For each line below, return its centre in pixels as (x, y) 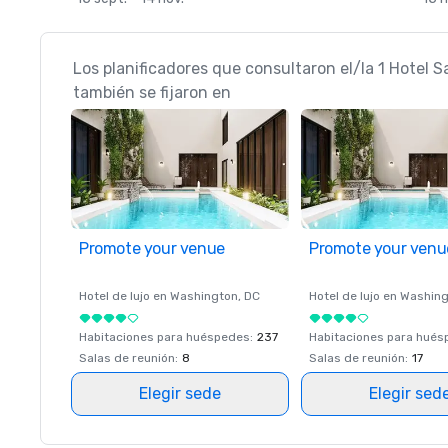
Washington (204, 296)
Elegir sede (180, 393)
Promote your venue (152, 248)
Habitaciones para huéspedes (164, 337)
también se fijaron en (152, 92)
